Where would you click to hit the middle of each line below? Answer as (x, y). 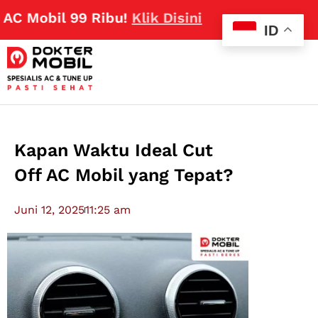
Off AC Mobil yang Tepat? (124, 175)
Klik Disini (126, 18)
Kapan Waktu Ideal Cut (114, 150)
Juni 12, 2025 (50, 210)
